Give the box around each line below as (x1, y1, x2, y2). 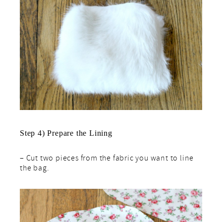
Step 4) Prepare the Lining (20, 129, 112, 138)
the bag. (20, 163, 50, 175)
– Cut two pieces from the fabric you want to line (20, 153, 194, 166)
